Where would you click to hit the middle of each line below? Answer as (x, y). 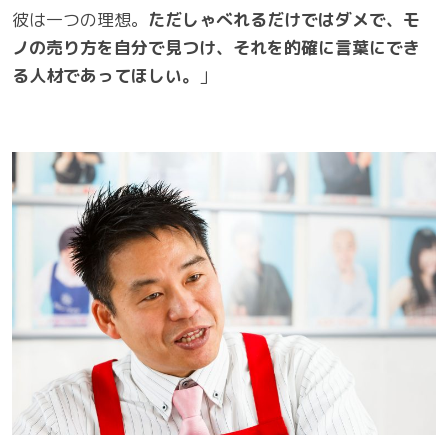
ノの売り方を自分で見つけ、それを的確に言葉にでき (216, 48)
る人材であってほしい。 (105, 76)
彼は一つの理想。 (80, 20)
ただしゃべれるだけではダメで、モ (284, 20)
